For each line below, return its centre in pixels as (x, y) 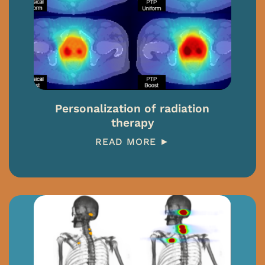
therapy (132, 122)
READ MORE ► (132, 141)
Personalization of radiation (132, 108)
